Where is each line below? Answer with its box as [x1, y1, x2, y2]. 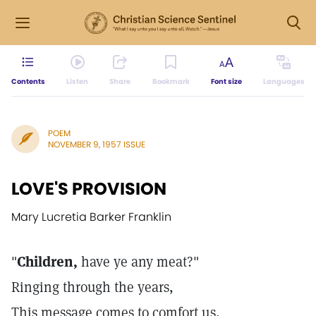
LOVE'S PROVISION [11, 177, 166, 200]
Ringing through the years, [11, 278, 174, 296]
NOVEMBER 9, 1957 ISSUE [48, 138, 145, 150]
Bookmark [152, 76, 190, 87]
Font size [210, 76, 242, 87]
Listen [66, 76, 89, 87]
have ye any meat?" [78, 253, 199, 271]
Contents [11, 76, 45, 87]
